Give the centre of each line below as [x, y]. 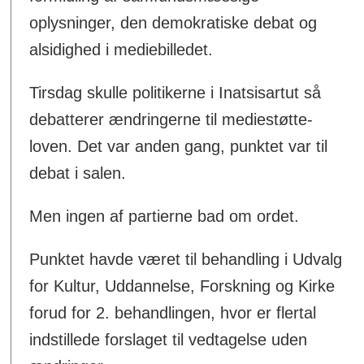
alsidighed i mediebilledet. [121, 49]
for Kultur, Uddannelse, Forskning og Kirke [182, 286]
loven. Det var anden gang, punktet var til [179, 146]
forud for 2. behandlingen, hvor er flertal [173, 312]
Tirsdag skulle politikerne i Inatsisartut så [175, 92]
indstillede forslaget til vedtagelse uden [169, 339]
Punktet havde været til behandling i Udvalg [186, 259]
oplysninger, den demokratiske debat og [173, 22]
